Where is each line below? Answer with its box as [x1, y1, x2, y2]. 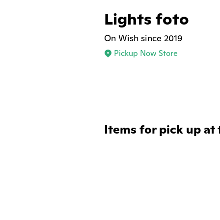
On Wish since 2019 [104, 32, 183, 44]
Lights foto [104, 8, 189, 29]
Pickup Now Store [114, 48, 178, 58]
